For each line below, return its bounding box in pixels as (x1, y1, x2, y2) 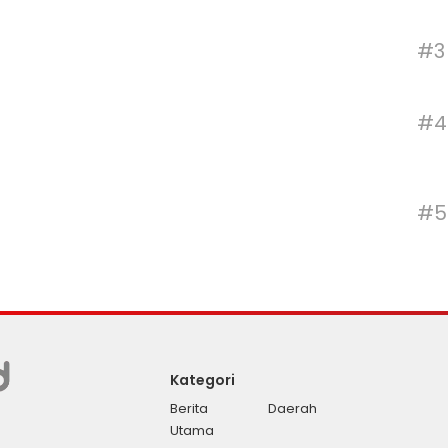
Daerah (268, 399, 318, 418)
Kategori (170, 370, 236, 390)
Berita (170, 399, 209, 418)
